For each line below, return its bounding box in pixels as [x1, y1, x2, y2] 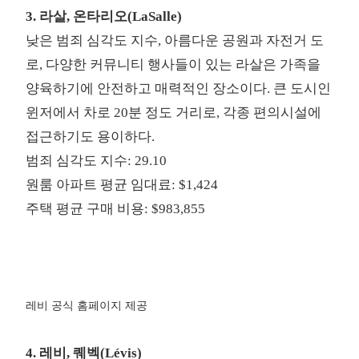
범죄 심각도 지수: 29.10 [26, 153, 167, 169]
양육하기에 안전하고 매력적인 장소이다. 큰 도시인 [26, 81, 332, 97]
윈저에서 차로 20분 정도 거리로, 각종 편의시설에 [26, 105, 322, 121]
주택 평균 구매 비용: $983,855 [26, 201, 206, 217]
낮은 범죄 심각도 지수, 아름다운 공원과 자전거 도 [26, 33, 325, 49]
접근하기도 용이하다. [26, 129, 155, 145]
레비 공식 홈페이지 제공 [26, 300, 148, 313]
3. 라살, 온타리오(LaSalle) [26, 9, 183, 25]
